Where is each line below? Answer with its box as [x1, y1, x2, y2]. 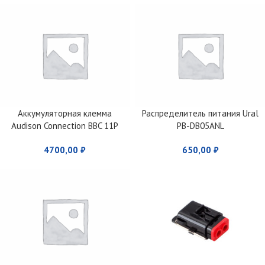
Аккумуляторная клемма [18, 107, 112, 119]
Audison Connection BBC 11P [11, 119, 118, 131]
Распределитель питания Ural [142, 107, 258, 119]
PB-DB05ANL [176, 119, 224, 131]
